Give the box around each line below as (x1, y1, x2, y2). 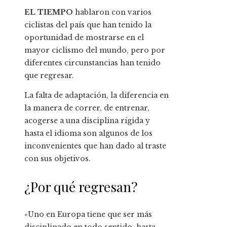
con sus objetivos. (24, 154, 91, 164)
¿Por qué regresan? (24, 178, 137, 196)
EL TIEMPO (24, 8, 75, 17)
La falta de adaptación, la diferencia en (24, 91, 169, 100)
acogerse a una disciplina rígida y (24, 116, 150, 126)
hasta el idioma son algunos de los (24, 129, 153, 138)
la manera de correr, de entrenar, (24, 103, 149, 113)
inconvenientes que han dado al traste (24, 141, 166, 151)
